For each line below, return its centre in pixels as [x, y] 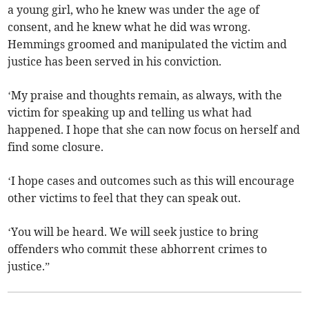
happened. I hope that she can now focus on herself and [154, 129]
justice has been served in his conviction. [115, 61]
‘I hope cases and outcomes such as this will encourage [151, 180]
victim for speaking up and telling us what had [130, 112]
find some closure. [56, 147]
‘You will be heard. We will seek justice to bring [133, 231]
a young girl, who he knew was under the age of [134, 9]
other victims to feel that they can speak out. [126, 198]
